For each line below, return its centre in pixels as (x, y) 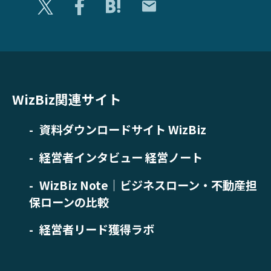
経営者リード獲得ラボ (96, 230)
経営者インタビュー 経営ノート (121, 157)
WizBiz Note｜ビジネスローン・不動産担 (148, 185)
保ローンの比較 (69, 202)
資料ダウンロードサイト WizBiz (122, 129)
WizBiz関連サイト (67, 99)
